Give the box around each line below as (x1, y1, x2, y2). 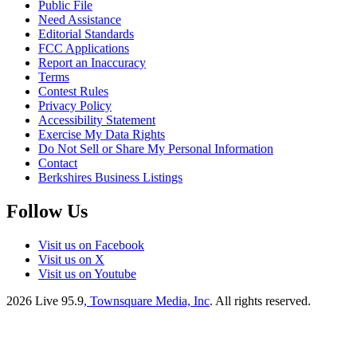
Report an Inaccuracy (38, 55, 146, 69)
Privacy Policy (38, 98, 112, 112)
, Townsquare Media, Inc (84, 293, 210, 308)
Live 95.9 (35, 293, 84, 308)
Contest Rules (38, 84, 108, 98)
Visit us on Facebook (38, 237, 144, 252)
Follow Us (6, 200, 88, 222)
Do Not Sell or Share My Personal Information (38, 141, 273, 155)
